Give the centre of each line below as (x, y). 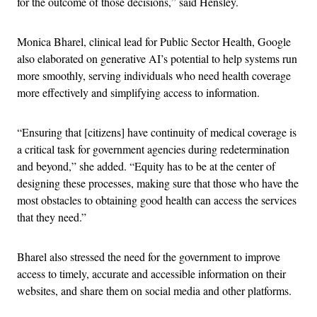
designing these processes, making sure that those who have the (158, 183)
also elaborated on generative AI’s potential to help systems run (157, 58)
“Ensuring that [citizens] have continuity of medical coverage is (157, 132)
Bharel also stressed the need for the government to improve (149, 256)
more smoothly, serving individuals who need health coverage (154, 75)
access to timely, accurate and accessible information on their (151, 273)
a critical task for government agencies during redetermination (153, 149)
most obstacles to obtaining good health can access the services (157, 200)
